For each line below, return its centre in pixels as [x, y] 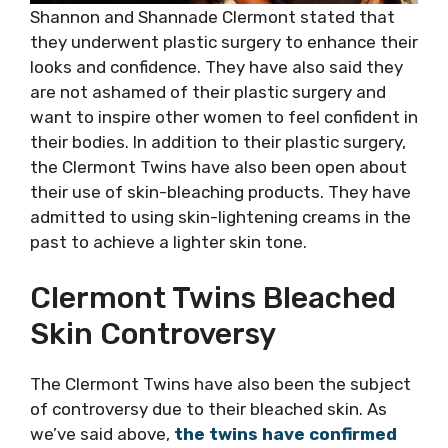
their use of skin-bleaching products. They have [220, 191]
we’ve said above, [102, 434]
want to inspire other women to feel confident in [224, 116]
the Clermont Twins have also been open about [218, 166]
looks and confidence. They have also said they [216, 66]
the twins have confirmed [285, 434]
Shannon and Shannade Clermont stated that [212, 16]
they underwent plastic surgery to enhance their [224, 41]
